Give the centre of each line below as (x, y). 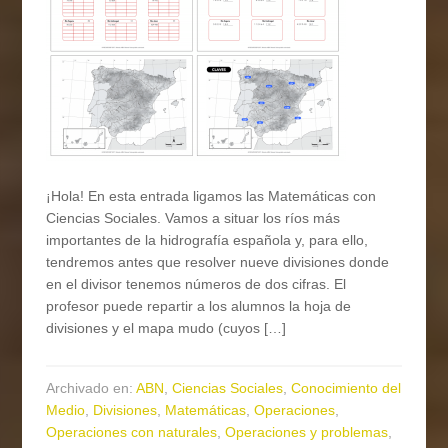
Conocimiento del (346, 388)
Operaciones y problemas (307, 432)
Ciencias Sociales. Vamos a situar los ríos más (193, 218)
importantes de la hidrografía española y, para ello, (207, 240)
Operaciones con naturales (132, 432)
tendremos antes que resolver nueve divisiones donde (218, 262)
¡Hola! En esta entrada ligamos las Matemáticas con (211, 196)
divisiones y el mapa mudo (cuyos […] (166, 328)
